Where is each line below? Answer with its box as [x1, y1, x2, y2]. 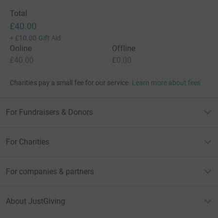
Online [10, 43, 32, 53]
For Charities [6, 137, 49, 146]
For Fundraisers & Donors [6, 107, 93, 117]
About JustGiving [6, 196, 65, 206]
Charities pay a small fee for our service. [10, 78, 130, 87]
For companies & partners [6, 166, 94, 176]
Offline [112, 43, 136, 53]
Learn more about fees [132, 78, 201, 87]
